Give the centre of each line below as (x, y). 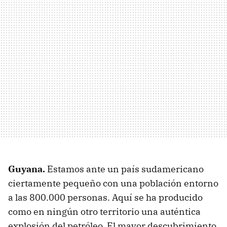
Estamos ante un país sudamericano (125, 169)
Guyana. (28, 169)
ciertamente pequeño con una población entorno (113, 183)
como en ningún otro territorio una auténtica (104, 212)
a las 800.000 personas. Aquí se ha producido (105, 198)
